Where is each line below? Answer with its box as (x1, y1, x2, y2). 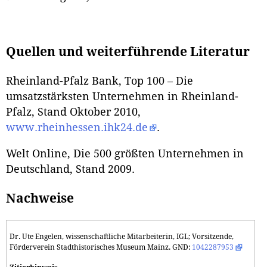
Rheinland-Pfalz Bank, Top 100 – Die (6, 75, 193, 88)
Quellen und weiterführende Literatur (6, 44, 250, 59)
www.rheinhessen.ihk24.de (6, 122, 148, 134)
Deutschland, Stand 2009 (6, 163, 132, 176)
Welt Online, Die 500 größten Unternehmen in (6, 148, 244, 160)
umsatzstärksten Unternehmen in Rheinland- (6, 91, 238, 103)
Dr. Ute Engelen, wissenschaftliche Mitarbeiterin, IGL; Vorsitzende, (10, 232, 234, 241)
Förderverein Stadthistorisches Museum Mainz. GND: (10, 243, 192, 252)
